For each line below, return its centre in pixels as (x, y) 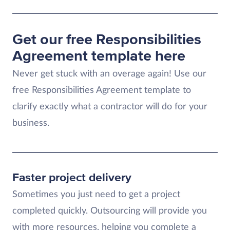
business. (31, 123)
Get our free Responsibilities (107, 40)
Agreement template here (99, 56)
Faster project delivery (72, 178)
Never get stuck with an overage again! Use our (109, 74)
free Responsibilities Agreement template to (102, 90)
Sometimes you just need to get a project (96, 195)
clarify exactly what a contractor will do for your (110, 107)
